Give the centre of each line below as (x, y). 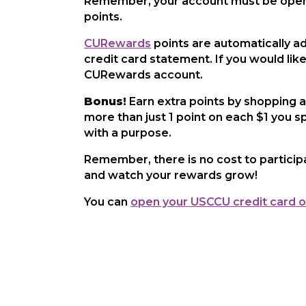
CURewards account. (144, 75)
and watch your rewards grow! (171, 175)
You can (108, 202)
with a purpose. (128, 133)
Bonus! (106, 101)
